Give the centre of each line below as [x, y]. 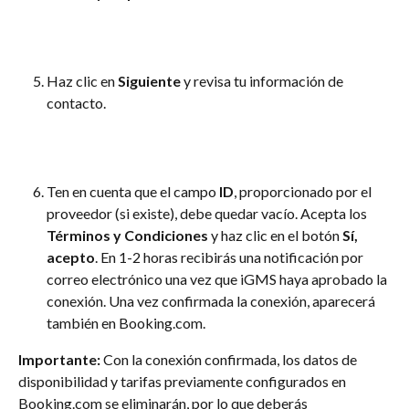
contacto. [76, 103]
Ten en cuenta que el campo [133, 192]
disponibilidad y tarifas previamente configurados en [184, 382]
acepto [71, 257]
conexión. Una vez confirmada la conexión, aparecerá [212, 301]
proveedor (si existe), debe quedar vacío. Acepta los [208, 214]
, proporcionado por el [304, 192]
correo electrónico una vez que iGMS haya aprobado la [218, 279]
